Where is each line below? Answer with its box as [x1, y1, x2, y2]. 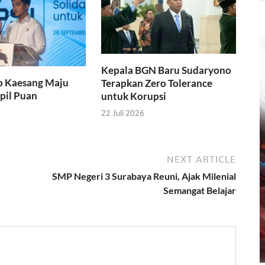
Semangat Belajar [163, 185, 236, 196]
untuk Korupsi [101, 89, 167, 102]
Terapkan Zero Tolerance [101, 76, 213, 89]
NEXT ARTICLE [167, 154, 236, 165]
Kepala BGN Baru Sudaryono [101, 63, 232, 76]
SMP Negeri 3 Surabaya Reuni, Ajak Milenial [52, 170, 236, 182]
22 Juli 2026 [101, 108, 145, 118]
